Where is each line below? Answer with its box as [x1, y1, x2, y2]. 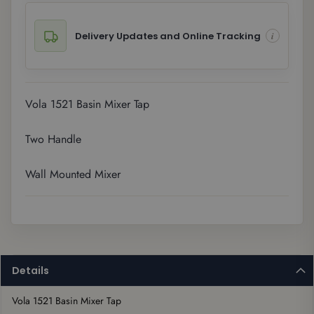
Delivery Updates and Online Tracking [75, 29, 261, 43]
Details [12, 264, 49, 278]
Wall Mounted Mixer [25, 166, 121, 182]
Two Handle [25, 131, 81, 147]
